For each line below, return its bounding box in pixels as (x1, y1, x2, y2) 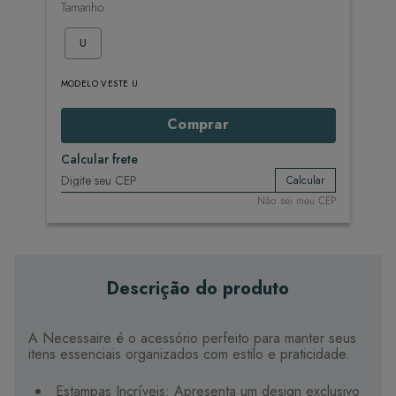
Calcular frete (60, 150, 138, 168)
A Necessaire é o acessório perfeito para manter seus (28, 328, 356, 348)
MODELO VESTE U (60, 77, 139, 90)
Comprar (166, 114, 230, 135)
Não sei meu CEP (256, 193, 336, 209)
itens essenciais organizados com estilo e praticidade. (28, 344, 350, 364)
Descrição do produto (107, 276, 289, 301)
